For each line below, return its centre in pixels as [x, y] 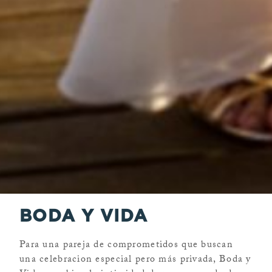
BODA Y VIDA [84, 215]
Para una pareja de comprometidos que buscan [127, 245]
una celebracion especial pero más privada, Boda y [135, 260]
